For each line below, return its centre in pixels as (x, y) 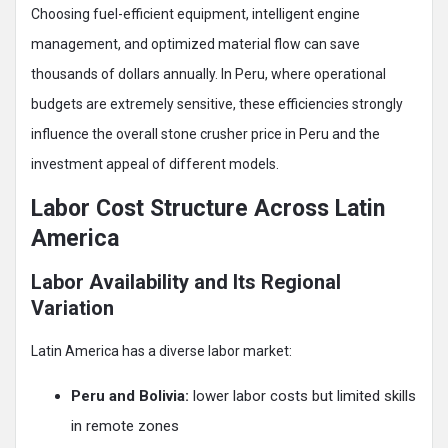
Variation (72, 308)
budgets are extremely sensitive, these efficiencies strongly (217, 104)
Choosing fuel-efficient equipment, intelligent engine (195, 14)
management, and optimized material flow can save (195, 44)
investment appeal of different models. (155, 164)
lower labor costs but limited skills (302, 396)
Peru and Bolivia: (130, 396)
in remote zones (125, 426)
